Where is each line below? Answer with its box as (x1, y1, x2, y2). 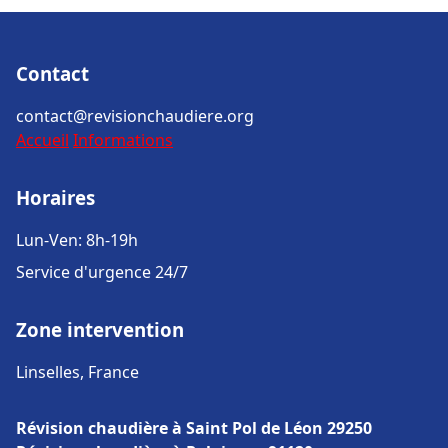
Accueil (16, 129, 69, 151)
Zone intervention (16, 317, 184, 342)
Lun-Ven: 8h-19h (16, 229, 138, 251)
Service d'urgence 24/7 (16, 261, 188, 283)
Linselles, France (16, 361, 139, 383)
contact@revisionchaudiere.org (16, 105, 254, 127)
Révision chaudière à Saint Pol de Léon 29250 (16, 417, 372, 439)
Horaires (16, 185, 95, 210)
